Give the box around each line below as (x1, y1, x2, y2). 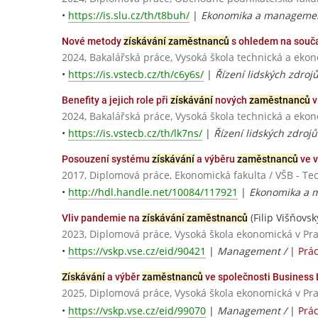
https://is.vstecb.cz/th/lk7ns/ (68, 126, 202, 140)
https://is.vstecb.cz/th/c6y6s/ (68, 67, 204, 81)
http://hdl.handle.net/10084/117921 (68, 185, 238, 199)
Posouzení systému (62, 153, 152, 165)
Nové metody (62, 35, 124, 47)
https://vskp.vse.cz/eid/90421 (68, 244, 206, 258)
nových (213, 94, 249, 106)
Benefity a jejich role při (62, 94, 170, 106)
